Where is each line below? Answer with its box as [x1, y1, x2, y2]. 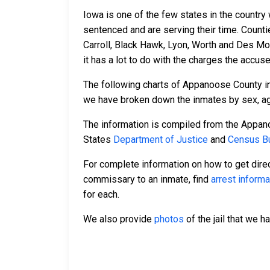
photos [154, 213, 184, 225]
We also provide [83, 213, 154, 225]
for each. [83, 189, 119, 201]
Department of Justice [113, 134, 208, 146]
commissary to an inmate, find [83, 174, 211, 186]
